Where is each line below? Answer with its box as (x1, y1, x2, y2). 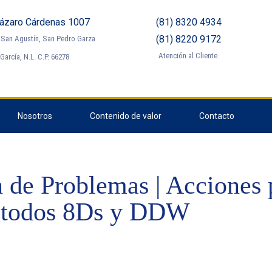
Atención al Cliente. (158, 51, 219, 61)
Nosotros (18, 111, 52, 121)
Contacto (199, 111, 234, 121)
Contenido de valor (90, 111, 161, 121)
